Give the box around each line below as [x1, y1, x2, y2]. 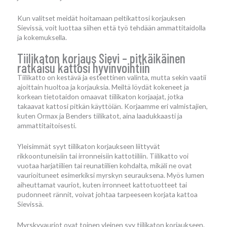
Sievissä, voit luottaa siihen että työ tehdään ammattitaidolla [17, 23, 206, 32]
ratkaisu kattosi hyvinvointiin [17, 59, 150, 75]
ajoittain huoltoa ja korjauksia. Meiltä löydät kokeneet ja [17, 82, 189, 91]
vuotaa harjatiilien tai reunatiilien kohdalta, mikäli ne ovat [17, 161, 192, 170]
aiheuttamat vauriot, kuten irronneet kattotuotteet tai [17, 180, 187, 189]
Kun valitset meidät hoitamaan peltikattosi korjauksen [17, 13, 185, 22]
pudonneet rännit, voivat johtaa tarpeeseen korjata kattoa [17, 190, 198, 199]
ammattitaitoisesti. [17, 121, 77, 130]
